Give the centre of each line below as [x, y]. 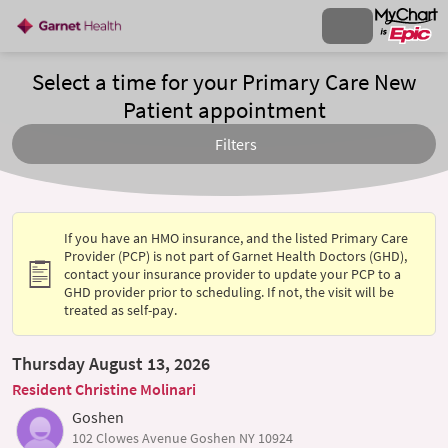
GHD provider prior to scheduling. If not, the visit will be [229, 292]
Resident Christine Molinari [104, 389]
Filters [236, 144]
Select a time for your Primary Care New [224, 82]
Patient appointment [224, 110]
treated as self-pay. [121, 310]
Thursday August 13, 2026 [111, 363]
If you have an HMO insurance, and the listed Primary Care [236, 238]
